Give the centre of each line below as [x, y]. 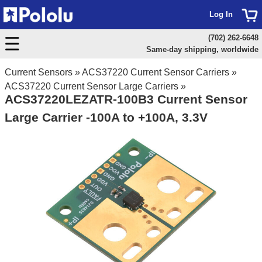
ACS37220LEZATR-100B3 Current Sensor [126, 99]
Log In [221, 14]
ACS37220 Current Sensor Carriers [156, 72]
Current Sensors [39, 72]
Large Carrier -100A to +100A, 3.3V [106, 117]
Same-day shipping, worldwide [202, 49]
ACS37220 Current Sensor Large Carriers [92, 86]
